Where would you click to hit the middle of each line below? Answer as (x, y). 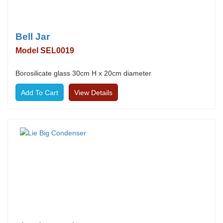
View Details (93, 93)
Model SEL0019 (45, 51)
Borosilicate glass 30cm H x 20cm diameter (83, 73)
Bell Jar (33, 37)
